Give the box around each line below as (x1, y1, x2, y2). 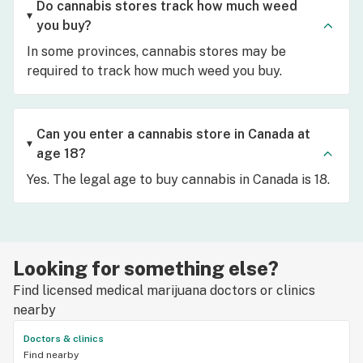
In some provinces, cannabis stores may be (27, 44, 286, 59)
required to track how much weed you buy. (27, 63, 282, 79)
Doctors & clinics (23, 333, 104, 344)
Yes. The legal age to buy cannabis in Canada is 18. (27, 172, 330, 187)
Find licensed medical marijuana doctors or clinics (13, 283, 315, 298)
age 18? (36, 146, 86, 161)
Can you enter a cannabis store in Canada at (36, 126, 310, 142)
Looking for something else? (13, 257, 279, 280)
